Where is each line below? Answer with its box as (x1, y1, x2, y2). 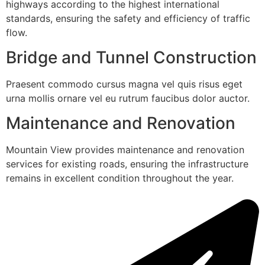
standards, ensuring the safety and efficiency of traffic (6, 12, 250, 24)
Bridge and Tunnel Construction (6, 47, 257, 68)
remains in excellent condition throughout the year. (6, 172, 234, 185)
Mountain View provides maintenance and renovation (6, 144, 244, 156)
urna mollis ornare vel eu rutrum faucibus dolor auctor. (6, 92, 250, 105)
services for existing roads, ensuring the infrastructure (6, 158, 248, 170)
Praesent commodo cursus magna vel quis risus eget (6, 78, 243, 91)
